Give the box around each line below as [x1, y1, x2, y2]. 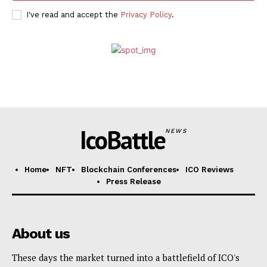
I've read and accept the [26, 10, 120, 20]
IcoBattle [80, 123, 166, 157]
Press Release [106, 177, 161, 187]
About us [12, 225, 70, 243]
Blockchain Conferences [81, 165, 176, 175]
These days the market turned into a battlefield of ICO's [12, 252, 240, 264]
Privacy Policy [120, 10, 172, 20]
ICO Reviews [185, 165, 234, 175]
